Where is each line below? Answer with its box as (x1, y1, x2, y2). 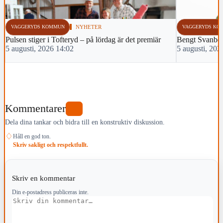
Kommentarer (5, 102, 66, 114)
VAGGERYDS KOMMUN (10, 24, 65, 30)
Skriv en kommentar (11, 173, 77, 182)
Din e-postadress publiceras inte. (11, 188, 89, 196)
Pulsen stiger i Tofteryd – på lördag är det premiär (5, 35, 161, 44)
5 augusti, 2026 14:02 (5, 44, 74, 53)
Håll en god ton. (13, 132, 51, 140)
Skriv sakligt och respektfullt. (13, 141, 88, 148)
